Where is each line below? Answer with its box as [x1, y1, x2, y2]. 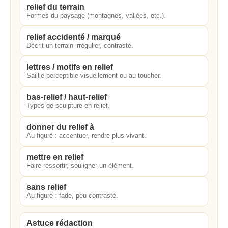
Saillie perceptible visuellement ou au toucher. [26, 72, 161, 79]
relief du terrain [26, 3, 84, 11]
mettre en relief [26, 153, 83, 161]
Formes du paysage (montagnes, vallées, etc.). [26, 12, 166, 19]
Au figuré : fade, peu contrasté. [26, 192, 118, 199]
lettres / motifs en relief [26, 63, 113, 71]
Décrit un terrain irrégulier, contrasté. [26, 42, 133, 49]
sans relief [26, 183, 66, 191]
